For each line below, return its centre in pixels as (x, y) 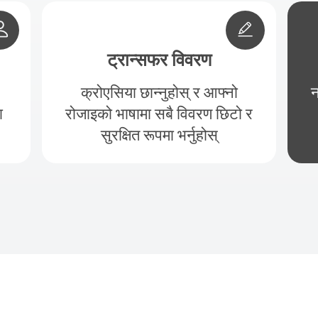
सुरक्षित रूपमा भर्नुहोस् (159, 135)
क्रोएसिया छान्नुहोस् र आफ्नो (159, 92)
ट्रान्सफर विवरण (159, 60)
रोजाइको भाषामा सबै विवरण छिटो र (159, 114)
